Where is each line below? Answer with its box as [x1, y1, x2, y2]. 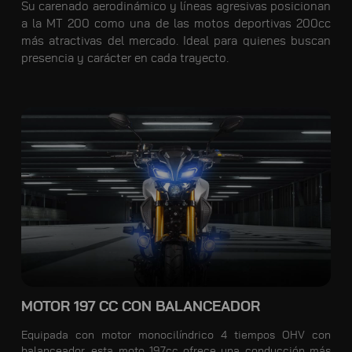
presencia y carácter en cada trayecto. [20, 53, 229, 65]
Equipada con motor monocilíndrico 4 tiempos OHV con [20, 329, 332, 341]
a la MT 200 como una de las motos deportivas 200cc [20, 18, 332, 31]
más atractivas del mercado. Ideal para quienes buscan [20, 35, 332, 48]
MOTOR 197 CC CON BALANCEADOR [20, 299, 260, 314]
